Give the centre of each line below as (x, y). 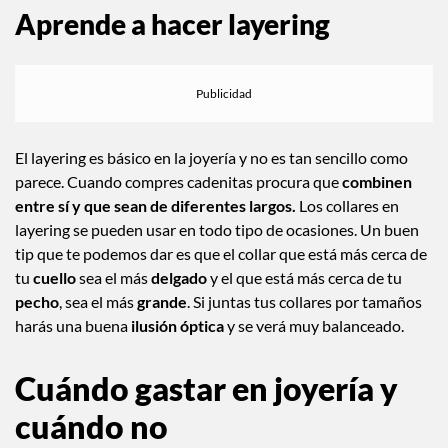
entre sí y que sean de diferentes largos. (157, 205)
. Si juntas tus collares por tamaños (304, 301)
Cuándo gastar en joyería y (206, 388)
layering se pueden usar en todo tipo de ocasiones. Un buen (217, 229)
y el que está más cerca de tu (306, 277)
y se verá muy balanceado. (315, 325)
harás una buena (73, 325)
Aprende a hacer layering (172, 24)
